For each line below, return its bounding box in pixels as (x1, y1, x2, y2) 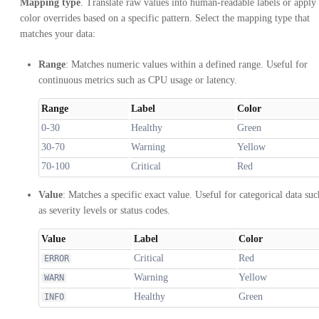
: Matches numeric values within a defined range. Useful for (66, 59, 308, 70)
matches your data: (20, 28, 95, 39)
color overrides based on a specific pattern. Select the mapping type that (20, 13, 310, 23)
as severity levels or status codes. (38, 205, 170, 216)
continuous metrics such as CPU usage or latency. (38, 75, 237, 85)
